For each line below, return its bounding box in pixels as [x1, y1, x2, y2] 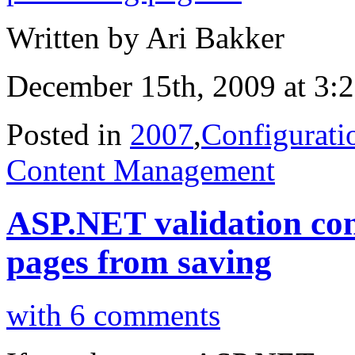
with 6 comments [6, 298, 220, 333]
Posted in [6, 117, 130, 152]
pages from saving [6, 243, 272, 281]
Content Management [6, 153, 275, 188]
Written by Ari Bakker [6, 21, 284, 55]
